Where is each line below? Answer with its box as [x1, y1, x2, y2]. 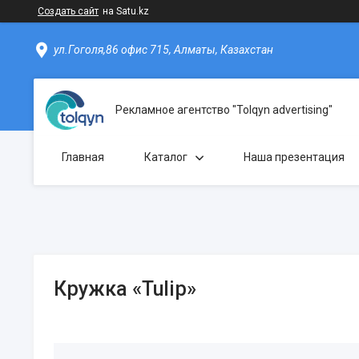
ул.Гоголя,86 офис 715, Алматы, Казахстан [54, 43, 273, 56]
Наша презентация [244, 151, 345, 163]
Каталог [144, 151, 188, 163]
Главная [62, 151, 104, 163]
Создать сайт [38, 6, 99, 17]
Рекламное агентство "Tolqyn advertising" [115, 103, 333, 116]
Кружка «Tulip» [54, 277, 196, 301]
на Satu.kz [103, 6, 149, 17]
